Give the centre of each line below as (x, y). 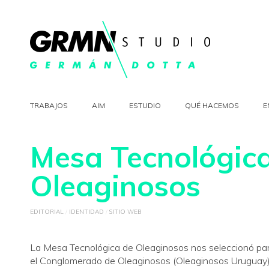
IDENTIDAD (86, 212)
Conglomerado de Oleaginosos (106, 261)
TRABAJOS (49, 105)
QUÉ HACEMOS (212, 105)
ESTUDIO (145, 105)
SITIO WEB (125, 212)
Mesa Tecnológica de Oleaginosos (117, 247)
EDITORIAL (47, 212)
